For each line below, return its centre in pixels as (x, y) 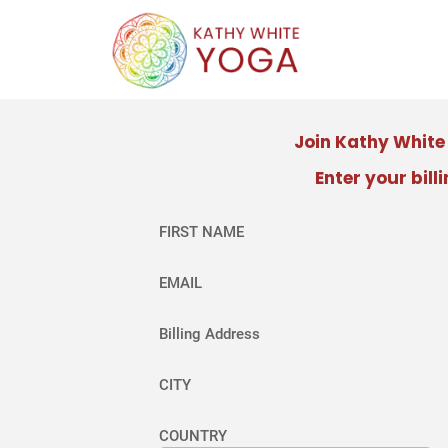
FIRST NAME (201, 231)
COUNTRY (193, 435)
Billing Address (209, 333)
